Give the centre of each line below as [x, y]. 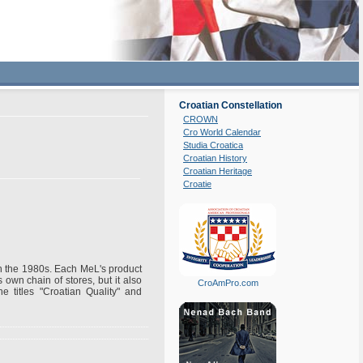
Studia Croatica [213, 145]
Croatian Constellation [231, 105]
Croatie [197, 184]
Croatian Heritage [218, 171]
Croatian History [215, 158]
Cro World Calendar [222, 132]
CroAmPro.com [228, 283]
